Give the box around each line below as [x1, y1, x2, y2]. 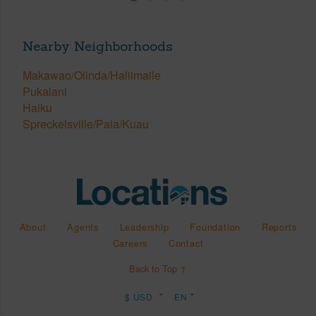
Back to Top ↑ [129, 262, 187, 276]
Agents [67, 220, 99, 234]
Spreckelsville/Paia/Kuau [23, 116, 149, 133]
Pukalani [23, 83, 67, 100]
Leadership [119, 220, 169, 234]
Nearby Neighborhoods [23, 37, 172, 54]
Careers [112, 236, 148, 250]
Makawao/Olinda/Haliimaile [23, 67, 161, 84]
